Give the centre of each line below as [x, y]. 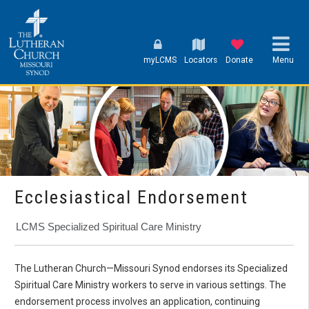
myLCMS [160, 60]
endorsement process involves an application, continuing [137, 301]
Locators [201, 60]
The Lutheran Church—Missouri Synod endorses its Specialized [151, 268]
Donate [240, 60]
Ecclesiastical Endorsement [131, 197]
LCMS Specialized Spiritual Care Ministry [109, 226]
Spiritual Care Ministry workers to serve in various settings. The [150, 285]
